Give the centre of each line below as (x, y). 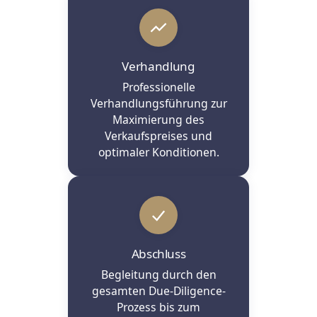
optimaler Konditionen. (158, 152)
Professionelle (158, 87)
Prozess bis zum (158, 307)
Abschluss (158, 253)
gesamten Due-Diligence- (158, 290)
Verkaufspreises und (158, 136)
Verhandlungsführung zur (158, 103)
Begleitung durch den (158, 274)
